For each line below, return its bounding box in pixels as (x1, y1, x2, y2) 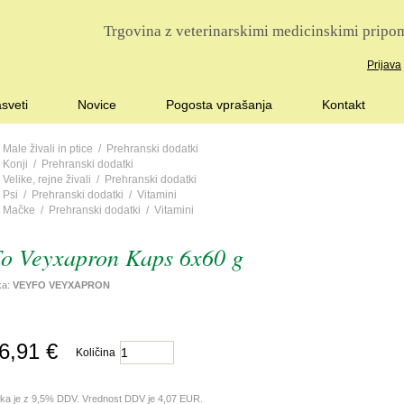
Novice (78, 97, 116, 112)
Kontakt (322, 97, 365, 112)
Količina (76, 346, 115, 359)
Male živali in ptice (3, 142, 93, 155)
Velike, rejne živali (3, 173, 91, 186)
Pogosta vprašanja (166, 97, 272, 112)
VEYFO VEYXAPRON (13, 279, 110, 290)
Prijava (367, 59, 401, 71)
